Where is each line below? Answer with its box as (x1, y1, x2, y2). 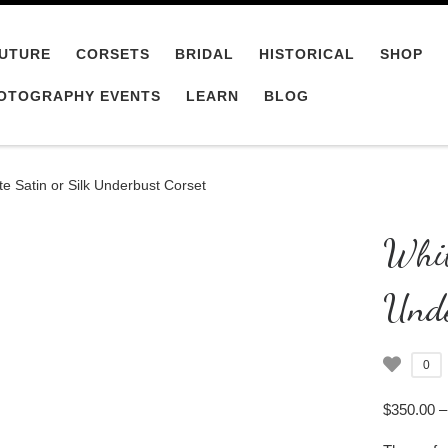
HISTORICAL (259, 45, 356, 62)
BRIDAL (175, 45, 235, 62)
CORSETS (76, 45, 151, 62)
